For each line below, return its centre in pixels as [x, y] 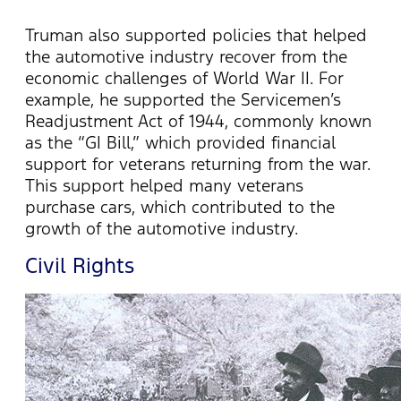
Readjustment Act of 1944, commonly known [198, 121]
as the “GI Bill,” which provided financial [180, 143]
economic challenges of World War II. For [184, 78]
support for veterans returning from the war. [198, 164]
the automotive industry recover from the [186, 57]
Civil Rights [80, 266]
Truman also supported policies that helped [196, 35]
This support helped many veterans [164, 186]
